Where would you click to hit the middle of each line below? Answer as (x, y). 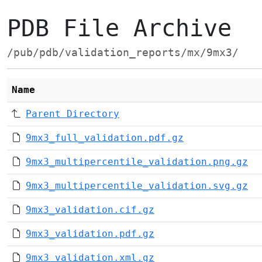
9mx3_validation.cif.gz (90, 210)
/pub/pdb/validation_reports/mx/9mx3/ (123, 53)
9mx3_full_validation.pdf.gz (105, 138)
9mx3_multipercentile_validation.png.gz (137, 162)
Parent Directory (73, 114)
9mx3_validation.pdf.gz (90, 234)
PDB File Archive (119, 28)
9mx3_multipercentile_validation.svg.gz (137, 186)
